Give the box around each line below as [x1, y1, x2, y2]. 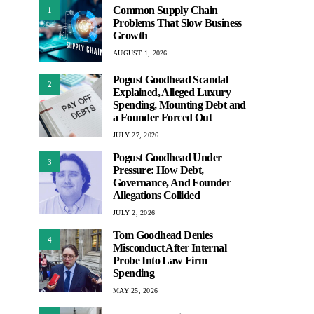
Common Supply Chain [113, 4, 218, 16]
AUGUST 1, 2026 [113, 48, 168, 57]
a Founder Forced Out [113, 111, 212, 123]
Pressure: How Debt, [113, 164, 204, 176]
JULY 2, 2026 [113, 209, 155, 217]
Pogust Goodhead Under [113, 151, 222, 163]
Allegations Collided [113, 189, 200, 201]
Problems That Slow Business [113, 16, 242, 29]
